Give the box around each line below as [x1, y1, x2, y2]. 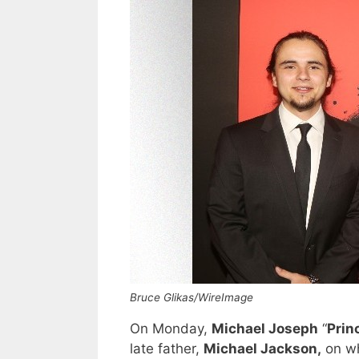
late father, [130, 341, 204, 357]
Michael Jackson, [204, 341, 321, 357]
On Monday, [130, 321, 212, 337]
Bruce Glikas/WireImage [130, 291, 253, 305]
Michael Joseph [212, 321, 318, 337]
